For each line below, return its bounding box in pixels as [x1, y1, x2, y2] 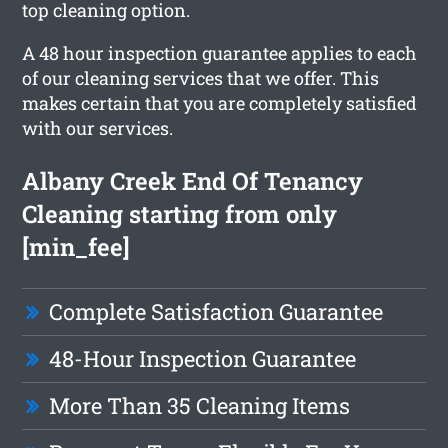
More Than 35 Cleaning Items [49, 390, 351, 420]
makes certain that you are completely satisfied [22, 90, 418, 115]
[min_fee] [22, 230, 131, 263]
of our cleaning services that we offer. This [22, 65, 380, 90]
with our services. [22, 115, 174, 140]
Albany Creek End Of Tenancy [22, 164, 364, 197]
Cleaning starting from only [22, 197, 338, 230]
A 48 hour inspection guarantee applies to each [22, 40, 418, 65]
